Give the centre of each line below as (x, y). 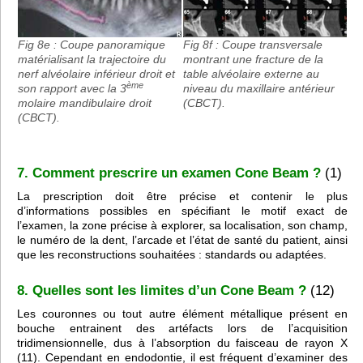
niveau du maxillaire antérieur (259, 89)
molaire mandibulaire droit (85, 103)
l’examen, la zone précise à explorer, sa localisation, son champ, (182, 225)
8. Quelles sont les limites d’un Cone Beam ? (162, 291)
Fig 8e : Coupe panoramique (92, 45)
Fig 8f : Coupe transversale (253, 45)
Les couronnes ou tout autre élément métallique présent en (182, 313)
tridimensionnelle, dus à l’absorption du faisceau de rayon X (182, 342)
